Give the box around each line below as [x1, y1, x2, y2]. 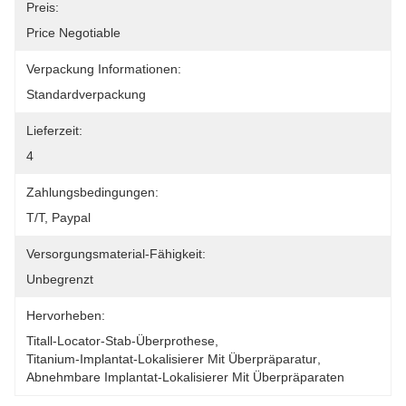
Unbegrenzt [26, 272, 93, 286]
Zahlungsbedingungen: [26, 185, 159, 199]
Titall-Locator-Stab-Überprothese [26, 333, 215, 348]
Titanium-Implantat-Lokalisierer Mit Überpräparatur [26, 352, 317, 366]
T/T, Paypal [26, 210, 91, 225]
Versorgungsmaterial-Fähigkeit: [26, 246, 206, 261]
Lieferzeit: [26, 123, 82, 138]
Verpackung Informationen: [26, 62, 181, 76]
